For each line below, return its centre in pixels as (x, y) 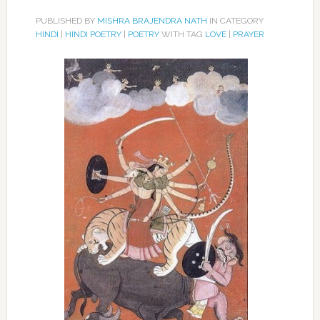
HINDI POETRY (93, 34)
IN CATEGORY (235, 21)
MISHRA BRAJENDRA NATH (152, 21)
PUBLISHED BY (66, 21)
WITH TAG (182, 34)
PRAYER (248, 34)
